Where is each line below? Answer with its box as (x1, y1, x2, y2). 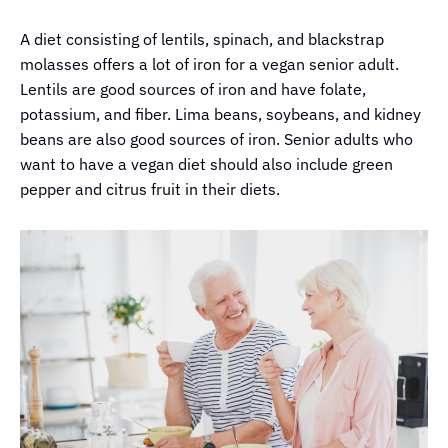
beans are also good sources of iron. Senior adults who (20, 129, 413, 150)
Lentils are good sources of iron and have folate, (20, 79, 366, 100)
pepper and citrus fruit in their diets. (20, 179, 280, 200)
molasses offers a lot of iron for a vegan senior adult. (20, 54, 399, 75)
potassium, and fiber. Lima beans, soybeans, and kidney (20, 104, 421, 125)
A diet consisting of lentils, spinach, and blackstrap (20, 29, 384, 50)
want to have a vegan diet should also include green (20, 154, 393, 175)
